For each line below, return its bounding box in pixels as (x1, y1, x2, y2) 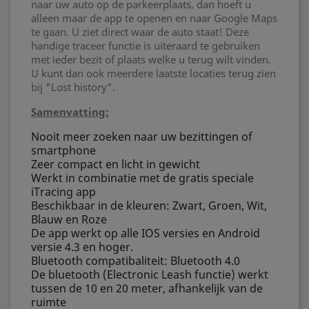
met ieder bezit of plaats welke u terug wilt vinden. (31, 52, 271, 66)
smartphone (31, 143, 96, 158)
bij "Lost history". (31, 80, 115, 94)
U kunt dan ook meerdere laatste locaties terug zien (31, 66, 276, 80)
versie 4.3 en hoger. (31, 239, 133, 255)
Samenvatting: (31, 105, 109, 119)
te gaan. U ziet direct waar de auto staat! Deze (31, 25, 249, 39)
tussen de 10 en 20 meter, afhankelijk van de (31, 281, 263, 296)
